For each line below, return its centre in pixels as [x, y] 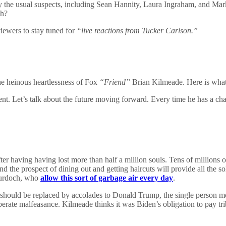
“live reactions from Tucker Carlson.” [137, 31]
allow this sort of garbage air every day [107, 178]
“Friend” [115, 82]
